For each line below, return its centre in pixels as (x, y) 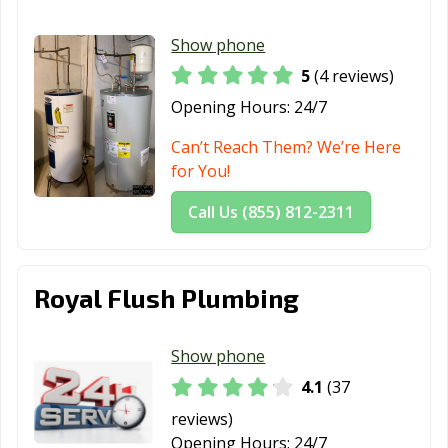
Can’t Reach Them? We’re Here (286, 147)
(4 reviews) (352, 75)
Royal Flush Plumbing (166, 298)
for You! (201, 171)
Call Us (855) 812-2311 (271, 212)
